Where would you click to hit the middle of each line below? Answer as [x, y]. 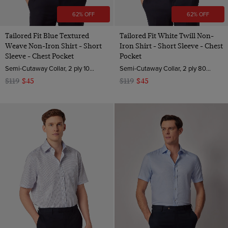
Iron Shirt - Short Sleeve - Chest [171, 46]
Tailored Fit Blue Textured [47, 36]
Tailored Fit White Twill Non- [166, 36]
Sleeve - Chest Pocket [39, 56]
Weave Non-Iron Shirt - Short [53, 46]
